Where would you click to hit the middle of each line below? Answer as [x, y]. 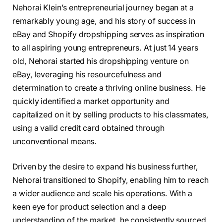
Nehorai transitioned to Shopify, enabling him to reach [111, 180]
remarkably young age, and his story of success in [104, 21]
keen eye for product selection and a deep [89, 207]
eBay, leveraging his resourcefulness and [87, 74]
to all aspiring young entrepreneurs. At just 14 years [105, 48]
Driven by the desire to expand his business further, [105, 167]
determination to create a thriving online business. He [109, 88]
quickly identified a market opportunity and [91, 101]
